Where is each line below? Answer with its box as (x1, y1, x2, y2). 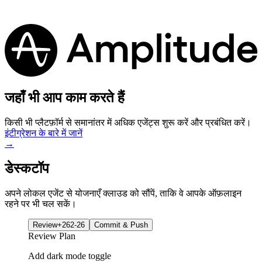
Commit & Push (94, 220, 148, 230)
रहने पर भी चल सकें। (5, 199, 77, 209)
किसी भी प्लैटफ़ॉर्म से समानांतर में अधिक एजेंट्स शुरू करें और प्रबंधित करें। (5, 118, 251, 128)
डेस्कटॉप (5, 161, 49, 177)
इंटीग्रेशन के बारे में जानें (5, 128, 82, 139)
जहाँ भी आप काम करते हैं (5, 90, 125, 106)
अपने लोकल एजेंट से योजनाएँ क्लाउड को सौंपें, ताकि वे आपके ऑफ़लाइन (5, 188, 242, 199)
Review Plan (28, 231, 75, 242)
